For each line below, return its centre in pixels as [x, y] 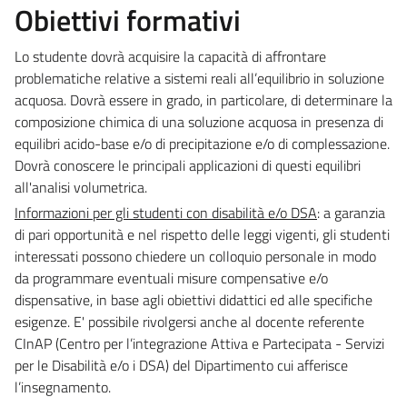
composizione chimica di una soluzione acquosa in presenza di [199, 121]
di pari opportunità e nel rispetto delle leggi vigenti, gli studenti [202, 234]
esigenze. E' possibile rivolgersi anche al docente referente [189, 321]
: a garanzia [351, 212]
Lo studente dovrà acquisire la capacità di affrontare [170, 56]
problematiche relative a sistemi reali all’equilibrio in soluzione [199, 78]
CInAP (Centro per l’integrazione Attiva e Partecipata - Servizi [199, 343]
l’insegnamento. [63, 387]
